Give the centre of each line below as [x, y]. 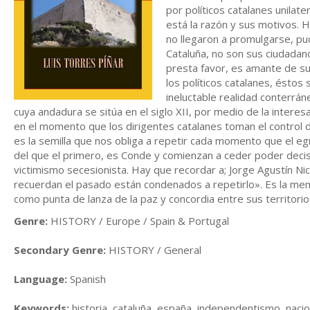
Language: [40, 279]
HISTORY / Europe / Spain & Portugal [138, 220]
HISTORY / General [154, 249]
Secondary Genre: [60, 249]
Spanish [86, 279]
